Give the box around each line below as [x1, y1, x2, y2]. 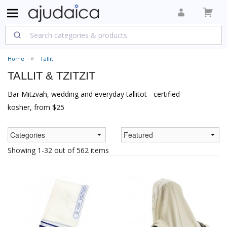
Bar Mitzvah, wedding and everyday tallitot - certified [8, 89, 180, 99]
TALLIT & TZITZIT [8, 69, 95, 83]
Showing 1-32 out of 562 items [8, 145, 109, 156]
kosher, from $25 [8, 102, 64, 112]
